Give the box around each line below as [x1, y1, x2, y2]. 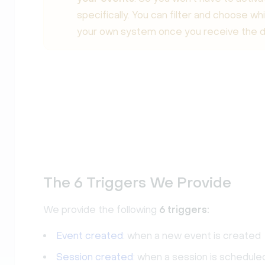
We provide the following [43, 204, 159, 215]
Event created [56, 230, 123, 241]
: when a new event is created [123, 230, 261, 241]
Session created [56, 251, 133, 263]
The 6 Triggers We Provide [43, 174, 231, 192]
